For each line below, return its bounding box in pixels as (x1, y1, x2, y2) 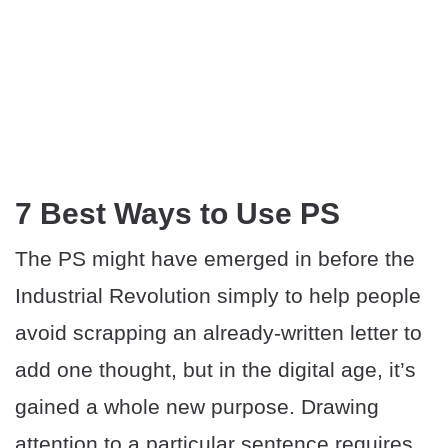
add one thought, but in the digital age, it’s (15, 358, 416, 382)
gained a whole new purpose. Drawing (15, 395, 379, 419)
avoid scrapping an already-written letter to (15, 321, 422, 345)
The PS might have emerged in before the (15, 247, 415, 271)
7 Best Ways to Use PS (15, 197, 340, 231)
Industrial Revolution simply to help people (15, 284, 421, 308)
